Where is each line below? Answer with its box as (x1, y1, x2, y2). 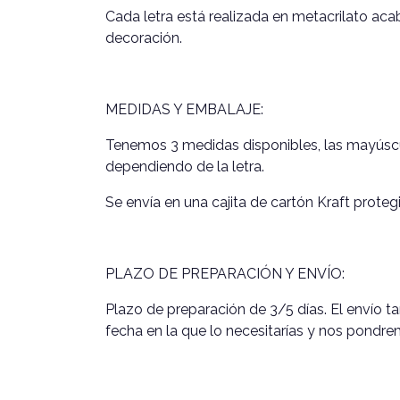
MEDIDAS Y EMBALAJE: (105, 101, 263, 119)
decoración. (105, 29, 182, 47)
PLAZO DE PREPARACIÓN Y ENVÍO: (105, 265, 345, 283)
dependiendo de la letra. (105, 158, 264, 176)
